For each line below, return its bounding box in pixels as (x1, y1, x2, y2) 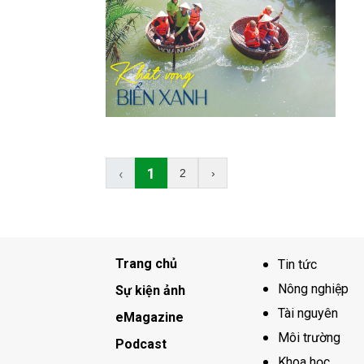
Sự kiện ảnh (115, 283, 185, 299)
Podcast (115, 336, 167, 353)
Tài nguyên (278, 305, 338, 322)
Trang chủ (115, 256, 177, 272)
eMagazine (115, 310, 184, 326)
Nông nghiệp (278, 281, 349, 297)
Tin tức (278, 257, 317, 273)
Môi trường (278, 330, 340, 346)
